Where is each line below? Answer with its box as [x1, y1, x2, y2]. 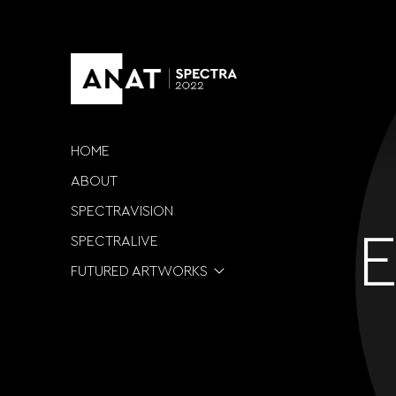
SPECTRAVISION [71, 204, 173, 219]
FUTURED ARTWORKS [71, 264, 208, 279]
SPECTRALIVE [71, 234, 158, 249]
